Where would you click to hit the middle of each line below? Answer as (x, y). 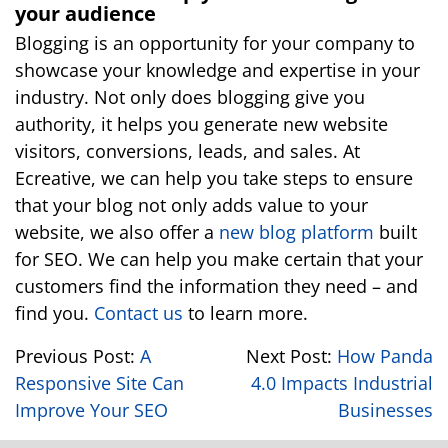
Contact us (138, 313)
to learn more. (245, 313)
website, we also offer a (114, 232)
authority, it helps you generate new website (201, 124)
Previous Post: (77, 356)
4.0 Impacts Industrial (342, 383)
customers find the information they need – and (216, 286)
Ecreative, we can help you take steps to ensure (214, 178)
